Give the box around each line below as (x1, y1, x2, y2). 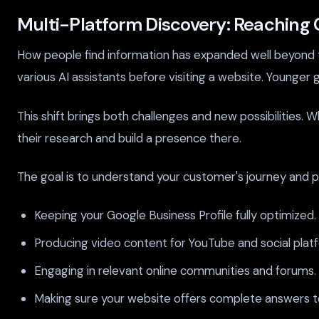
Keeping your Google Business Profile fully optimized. (34, 206, 316, 223)
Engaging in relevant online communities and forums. (34, 262, 316, 278)
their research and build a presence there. (17, 130, 241, 146)
